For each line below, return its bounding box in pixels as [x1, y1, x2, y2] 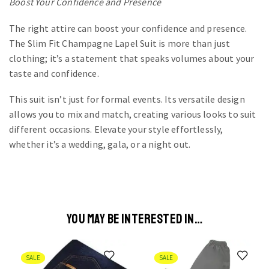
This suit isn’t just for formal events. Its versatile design [9, 93, 245, 106]
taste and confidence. [9, 67, 99, 79]
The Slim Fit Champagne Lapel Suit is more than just [9, 37, 231, 49]
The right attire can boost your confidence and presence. [9, 22, 247, 34]
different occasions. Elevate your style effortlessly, [9, 123, 223, 136]
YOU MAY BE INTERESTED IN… [67, 210, 202, 228]
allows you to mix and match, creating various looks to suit [9, 108, 256, 121]
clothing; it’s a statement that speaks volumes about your [9, 52, 255, 64]
